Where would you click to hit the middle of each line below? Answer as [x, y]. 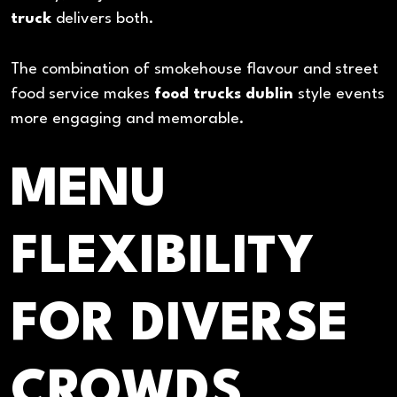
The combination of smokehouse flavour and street [195, 69]
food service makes [82, 94]
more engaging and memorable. [128, 119]
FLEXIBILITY [162, 258]
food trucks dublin [224, 94]
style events [339, 94]
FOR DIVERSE [179, 325]
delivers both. [103, 19]
